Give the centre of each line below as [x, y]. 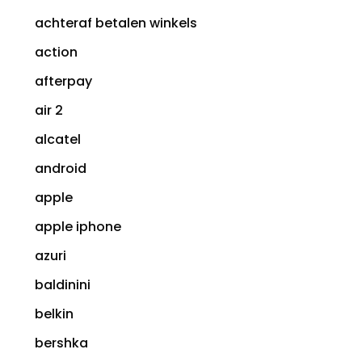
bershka [61, 343]
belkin [54, 314]
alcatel [58, 140]
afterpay [63, 82]
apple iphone [78, 227]
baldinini [63, 285]
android [61, 169]
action [56, 53]
